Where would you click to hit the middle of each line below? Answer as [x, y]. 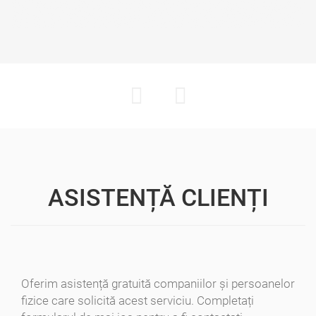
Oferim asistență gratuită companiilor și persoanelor [158, 284]
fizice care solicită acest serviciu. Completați [138, 301]
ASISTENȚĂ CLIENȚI [158, 198]
